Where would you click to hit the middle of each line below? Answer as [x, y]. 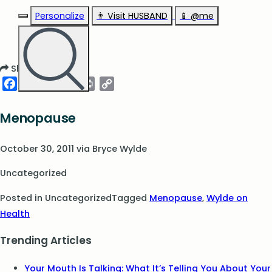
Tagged [131, 198]
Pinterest [78, 83]
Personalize [60, 16]
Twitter [54, 83]
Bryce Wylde [120, 148]
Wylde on [227, 198]
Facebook [42, 83]
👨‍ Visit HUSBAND [132, 16]
